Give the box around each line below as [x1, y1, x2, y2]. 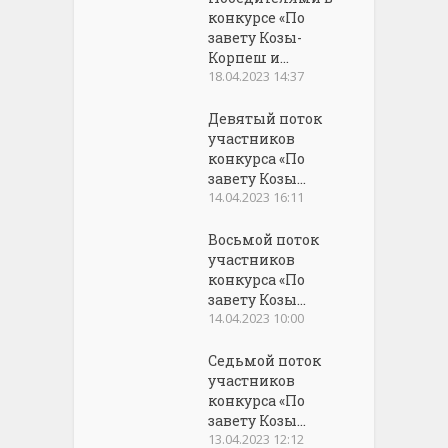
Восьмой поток [208, 229, 320, 249]
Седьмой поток [208, 350, 322, 370]
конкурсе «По [208, 7, 306, 27]
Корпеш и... [208, 47, 290, 67]
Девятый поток [208, 108, 323, 128]
